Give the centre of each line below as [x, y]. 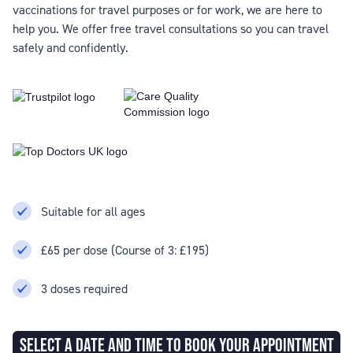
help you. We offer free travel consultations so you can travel [171, 28]
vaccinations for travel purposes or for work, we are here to [167, 9]
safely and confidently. [71, 47]
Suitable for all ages [93, 211]
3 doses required [84, 288]
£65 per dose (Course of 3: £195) [125, 250]
